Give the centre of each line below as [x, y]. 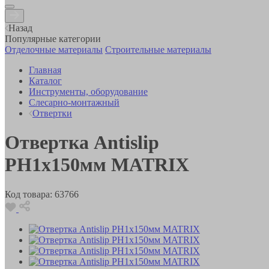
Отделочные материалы [54, 49]
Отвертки [52, 113]
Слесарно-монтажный [74, 102]
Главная [45, 70]
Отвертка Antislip [82, 143]
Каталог [45, 80]
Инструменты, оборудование [88, 91]
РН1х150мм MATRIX [97, 165]
